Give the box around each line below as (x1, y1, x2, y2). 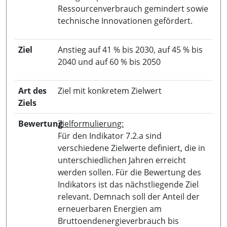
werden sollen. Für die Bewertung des (58, 166, 201, 178)
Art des (18, 85, 47, 96)
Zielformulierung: (58, 118, 124, 129)
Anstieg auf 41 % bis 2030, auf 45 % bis (58, 44, 203, 55)
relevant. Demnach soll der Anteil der (58, 191, 200, 202)
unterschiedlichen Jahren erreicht (58, 154, 186, 166)
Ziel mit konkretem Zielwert (58, 85, 162, 96)
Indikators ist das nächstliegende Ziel (58, 178, 199, 190)
